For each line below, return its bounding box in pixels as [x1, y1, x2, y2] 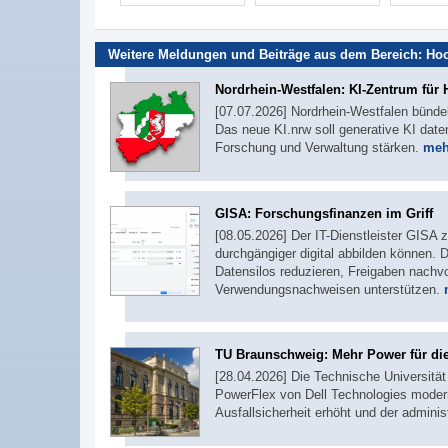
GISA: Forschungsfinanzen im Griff [215, 205, 433, 221]
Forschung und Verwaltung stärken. [215, 139, 423, 155]
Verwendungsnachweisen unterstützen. [215, 281, 444, 297]
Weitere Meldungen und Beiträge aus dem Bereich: [108, 46, 426, 62]
